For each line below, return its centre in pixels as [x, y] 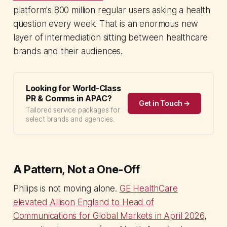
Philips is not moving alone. [66, 188]
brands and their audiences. [68, 51]
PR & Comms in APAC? [69, 98]
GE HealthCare [148, 188]
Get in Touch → [164, 103]
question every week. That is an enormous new [106, 24]
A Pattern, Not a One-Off [76, 169]
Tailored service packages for [73, 110]
